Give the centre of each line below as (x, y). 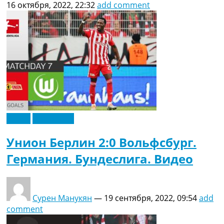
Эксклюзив (53, 119)
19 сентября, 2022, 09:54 (150, 198)
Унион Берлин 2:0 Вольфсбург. (101, 142)
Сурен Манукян (62, 198)
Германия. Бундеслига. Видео (100, 159)
